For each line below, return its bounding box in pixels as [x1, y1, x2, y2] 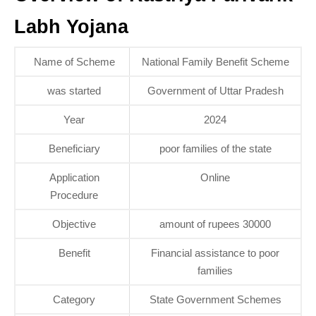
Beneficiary [48, 142, 100, 154]
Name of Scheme [33, 56, 115, 68]
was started [47, 85, 101, 97]
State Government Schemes [149, 293, 281, 305]
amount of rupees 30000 [159, 218, 271, 230]
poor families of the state [159, 142, 272, 154]
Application [49, 171, 99, 183]
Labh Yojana [14, 16, 128, 37]
